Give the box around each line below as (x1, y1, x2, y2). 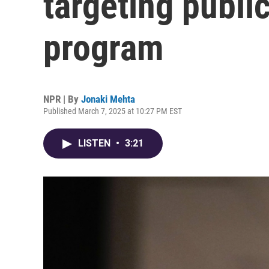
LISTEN (78, 138, 113, 149)
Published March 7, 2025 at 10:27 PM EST (43, 106, 182, 116)
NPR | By (43, 93, 81, 105)
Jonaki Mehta (81, 93, 135, 105)
